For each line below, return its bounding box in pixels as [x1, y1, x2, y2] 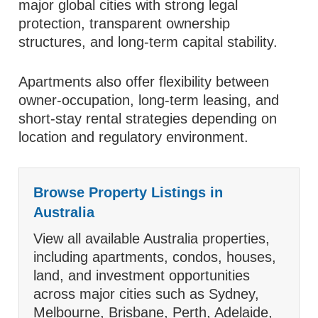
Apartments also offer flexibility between [18, 74, 270, 89]
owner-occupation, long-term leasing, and [18, 92, 280, 108]
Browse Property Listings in [33, 185, 224, 200]
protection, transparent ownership [18, 16, 231, 31]
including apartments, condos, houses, [33, 249, 277, 265]
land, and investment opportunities [33, 268, 251, 283]
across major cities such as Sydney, [33, 286, 260, 302]
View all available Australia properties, [33, 231, 270, 246]
